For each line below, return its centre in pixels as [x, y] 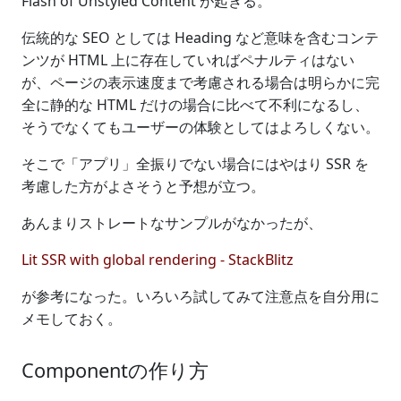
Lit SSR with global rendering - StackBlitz [158, 259]
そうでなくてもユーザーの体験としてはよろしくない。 [200, 127]
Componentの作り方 [115, 370]
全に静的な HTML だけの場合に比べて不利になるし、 [195, 104]
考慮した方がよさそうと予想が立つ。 [143, 186]
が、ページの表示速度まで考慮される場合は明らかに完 [200, 82]
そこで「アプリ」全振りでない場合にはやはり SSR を [195, 163]
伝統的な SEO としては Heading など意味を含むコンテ [200, 37]
